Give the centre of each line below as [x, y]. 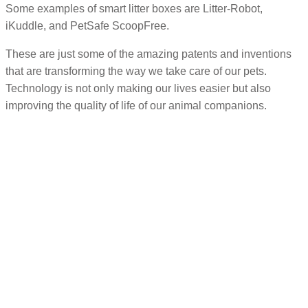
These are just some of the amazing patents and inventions [148, 54]
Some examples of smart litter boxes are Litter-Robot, [134, 9]
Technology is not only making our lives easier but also [138, 89]
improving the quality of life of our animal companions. [136, 106]
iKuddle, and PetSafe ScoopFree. [87, 26]
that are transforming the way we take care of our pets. [136, 71]
